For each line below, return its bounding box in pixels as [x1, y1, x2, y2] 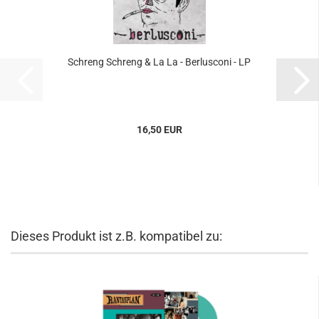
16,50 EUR [136, 124, 182, 135]
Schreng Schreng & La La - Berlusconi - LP [68, 56, 251, 68]
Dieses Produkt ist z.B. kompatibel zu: [11, 229, 222, 244]
